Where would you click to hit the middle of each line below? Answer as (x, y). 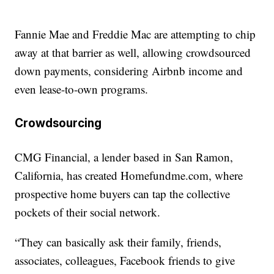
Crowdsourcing (58, 123)
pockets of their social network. (88, 212)
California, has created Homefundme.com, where (129, 175)
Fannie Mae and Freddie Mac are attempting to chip (135, 34)
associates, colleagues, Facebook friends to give (125, 260)
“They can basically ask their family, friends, (118, 242)
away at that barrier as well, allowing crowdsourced (133, 53)
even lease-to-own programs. (82, 89)
